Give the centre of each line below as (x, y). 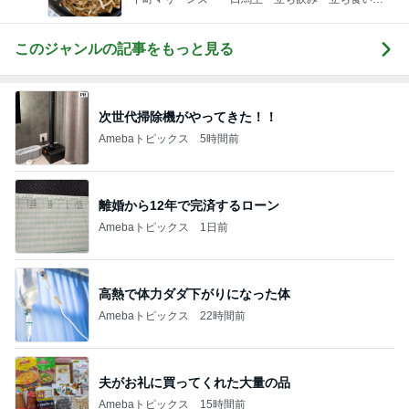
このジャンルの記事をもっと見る (124, 49)
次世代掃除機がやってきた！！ (188, 116)
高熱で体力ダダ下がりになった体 (194, 294)
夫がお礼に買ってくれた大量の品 (194, 382)
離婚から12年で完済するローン (189, 205)
